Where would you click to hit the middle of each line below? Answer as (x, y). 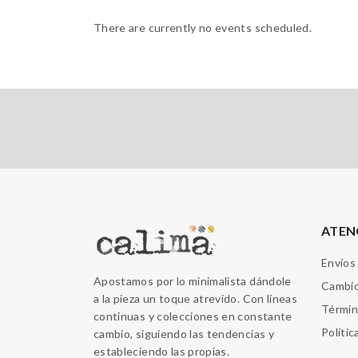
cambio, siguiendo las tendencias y (184, 334)
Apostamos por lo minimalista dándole (193, 281)
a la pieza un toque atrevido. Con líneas (196, 298)
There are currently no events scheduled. (203, 28)
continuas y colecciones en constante (193, 316)
